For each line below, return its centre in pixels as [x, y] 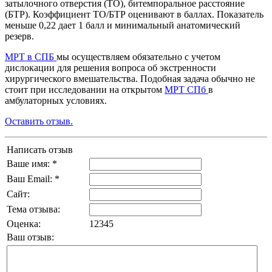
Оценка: [24, 224]
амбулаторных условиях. [56, 101]
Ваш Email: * [33, 179]
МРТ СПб [186, 90]
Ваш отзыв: [30, 237]
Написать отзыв [40, 150]
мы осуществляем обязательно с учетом [138, 57]
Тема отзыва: [33, 209]
